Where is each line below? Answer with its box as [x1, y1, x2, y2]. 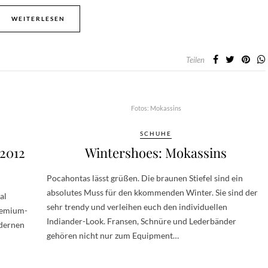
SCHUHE [140, 130, 172, 137]
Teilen [186, 55, 205, 65]
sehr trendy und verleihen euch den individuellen [47, 202, 227, 212]
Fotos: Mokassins [130, 104, 181, 112]
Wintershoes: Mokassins [85, 144, 227, 162]
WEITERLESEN [11, 15, 65, 22]
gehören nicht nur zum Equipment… [47, 230, 179, 240]
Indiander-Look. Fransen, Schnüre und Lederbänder [47, 216, 236, 226]
